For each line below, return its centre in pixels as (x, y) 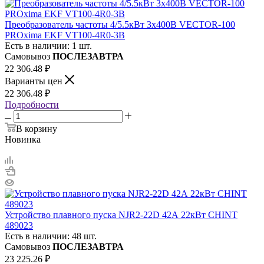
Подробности (32, 104)
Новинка (23, 139)
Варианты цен (35, 81)
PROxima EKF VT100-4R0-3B (65, 35)
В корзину (37, 128)
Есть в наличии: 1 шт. (48, 45)
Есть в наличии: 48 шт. (51, 236)
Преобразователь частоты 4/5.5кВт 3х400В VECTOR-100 (120, 24)
